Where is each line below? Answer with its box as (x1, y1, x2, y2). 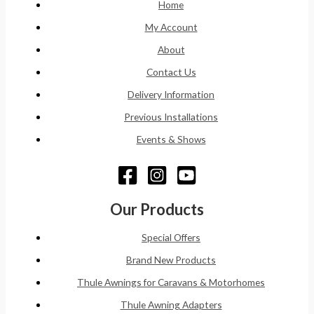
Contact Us (146, 65, 196, 78)
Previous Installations (124, 110, 218, 123)
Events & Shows (136, 132, 206, 145)
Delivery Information (128, 88, 214, 100)
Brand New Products (126, 254, 216, 266)
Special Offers (142, 231, 200, 244)
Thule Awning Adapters (120, 299, 222, 311)
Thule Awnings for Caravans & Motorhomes (77, 276, 265, 289)
